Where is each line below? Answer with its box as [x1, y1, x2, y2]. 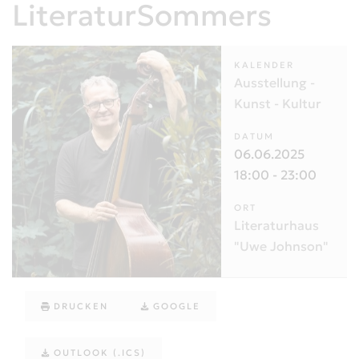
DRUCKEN [54, 301, 108, 313]
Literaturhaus [234, 217, 319, 234]
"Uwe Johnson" [234, 238, 329, 255]
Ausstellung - [234, 75, 315, 91]
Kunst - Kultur [234, 95, 321, 112]
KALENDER [234, 59, 294, 71]
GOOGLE [153, 301, 200, 313]
